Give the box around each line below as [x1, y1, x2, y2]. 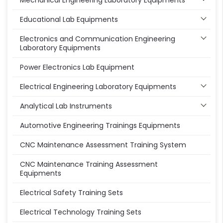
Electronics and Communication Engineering [20, 34, 175, 44]
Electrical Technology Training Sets [20, 207, 141, 218]
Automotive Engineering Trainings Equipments [20, 120, 180, 131]
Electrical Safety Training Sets [20, 188, 123, 198]
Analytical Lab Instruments [20, 101, 112, 111]
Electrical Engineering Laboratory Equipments [20, 82, 176, 92]
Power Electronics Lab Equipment [20, 62, 134, 73]
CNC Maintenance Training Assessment [20, 159, 158, 170]
